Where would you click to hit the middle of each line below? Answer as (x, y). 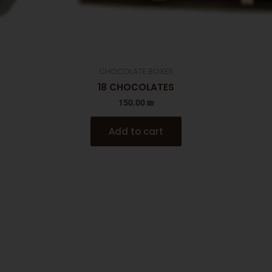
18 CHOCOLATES (136, 87)
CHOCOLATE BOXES (136, 72)
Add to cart (136, 131)
